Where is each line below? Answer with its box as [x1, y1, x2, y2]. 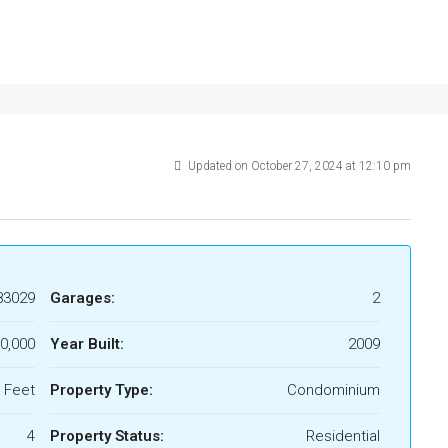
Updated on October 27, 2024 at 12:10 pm [185, 159, 411, 173]
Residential [306, 427, 380, 445]
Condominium [287, 381, 380, 399]
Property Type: [50, 381, 153, 399]
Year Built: [50, 335, 124, 353]
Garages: [50, 289, 115, 307]
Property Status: [50, 427, 164, 445]
